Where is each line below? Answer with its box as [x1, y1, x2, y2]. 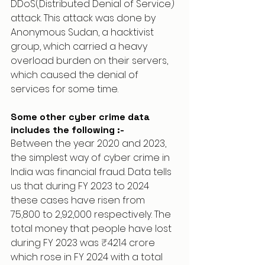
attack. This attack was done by [11, 11, 158, 25]
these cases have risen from [11, 193, 147, 207]
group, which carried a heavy [11, 40, 150, 53]
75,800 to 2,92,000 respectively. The [11, 208, 173, 221]
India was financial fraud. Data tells [11, 165, 174, 179]
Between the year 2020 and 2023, [11, 137, 169, 150]
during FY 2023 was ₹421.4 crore [11, 236, 157, 250]
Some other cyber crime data [11, 111, 152, 123]
